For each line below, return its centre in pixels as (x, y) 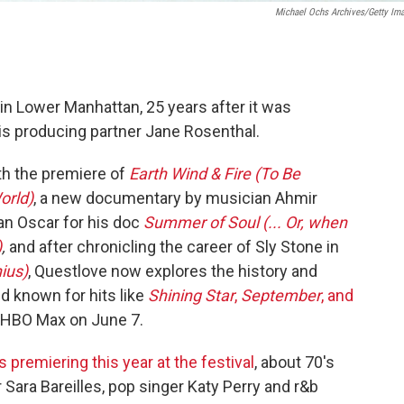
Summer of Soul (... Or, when (245, 222)
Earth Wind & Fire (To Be (215, 173)
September (279, 295)
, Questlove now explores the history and (173, 271)
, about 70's (294, 362)
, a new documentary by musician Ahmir (175, 197)
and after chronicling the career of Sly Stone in (172, 246)
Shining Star (191, 295)
